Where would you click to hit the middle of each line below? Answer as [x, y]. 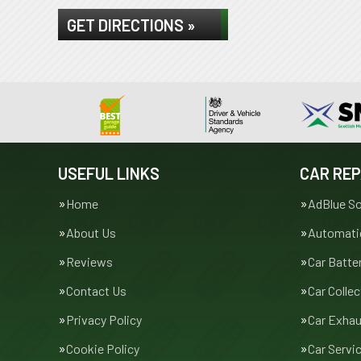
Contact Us [96, 290]
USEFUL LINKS [109, 173]
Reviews [89, 261]
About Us [91, 232]
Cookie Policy [103, 349]
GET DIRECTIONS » [131, 25]
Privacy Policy [104, 320]
